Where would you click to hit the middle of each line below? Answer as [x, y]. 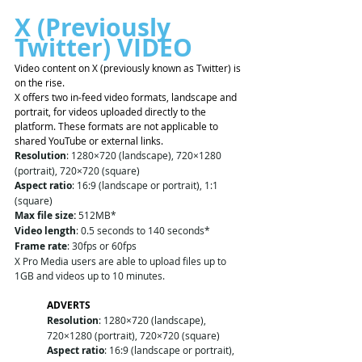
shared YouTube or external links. [89, 141]
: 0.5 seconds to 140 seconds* [143, 231]
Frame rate [41, 246]
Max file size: [45, 216]
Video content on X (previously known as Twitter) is [129, 68]
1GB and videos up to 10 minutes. [91, 276]
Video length [45, 231]
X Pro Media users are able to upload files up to [122, 261]
